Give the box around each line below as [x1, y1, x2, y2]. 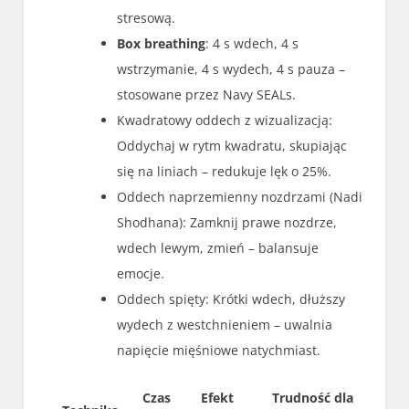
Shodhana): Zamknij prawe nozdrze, [117, 213, 338, 231]
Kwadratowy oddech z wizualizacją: [117, 110, 333, 129]
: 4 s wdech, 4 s [205, 34, 299, 52]
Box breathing [117, 34, 206, 52]
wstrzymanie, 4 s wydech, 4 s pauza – [117, 59, 346, 78]
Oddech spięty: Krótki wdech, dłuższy [117, 289, 346, 308]
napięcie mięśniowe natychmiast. [117, 341, 321, 359]
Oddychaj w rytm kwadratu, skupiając [117, 136, 348, 154]
